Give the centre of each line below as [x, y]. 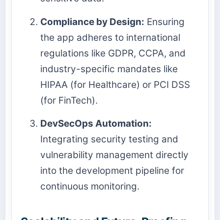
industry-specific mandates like [109, 69]
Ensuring [165, 22]
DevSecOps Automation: [96, 123]
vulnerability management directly [114, 155]
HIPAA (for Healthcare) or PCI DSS [115, 84]
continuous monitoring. [90, 186]
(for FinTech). [69, 100]
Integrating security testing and [109, 139]
